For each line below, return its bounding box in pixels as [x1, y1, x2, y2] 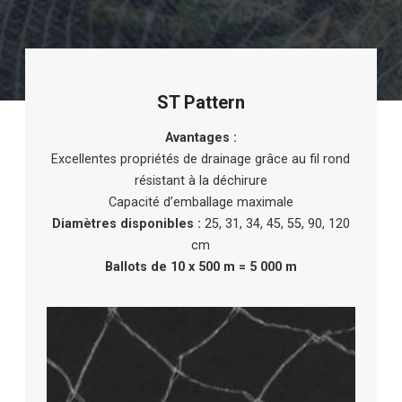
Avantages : [164, 130, 237, 145]
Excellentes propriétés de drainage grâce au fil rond [51, 152, 351, 167]
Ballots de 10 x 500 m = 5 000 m [104, 259, 297, 275]
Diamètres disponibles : [51, 216, 201, 232]
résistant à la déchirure [134, 173, 267, 188]
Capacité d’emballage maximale [108, 195, 293, 210]
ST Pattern [156, 92, 245, 113]
